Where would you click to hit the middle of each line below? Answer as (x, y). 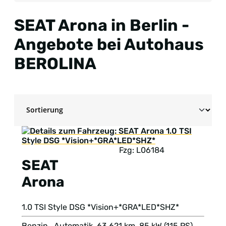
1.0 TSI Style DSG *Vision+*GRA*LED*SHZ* (100, 207)
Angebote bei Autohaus (109, 44)
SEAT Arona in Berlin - (102, 25)
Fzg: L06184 (142, 150)
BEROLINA (55, 63)
